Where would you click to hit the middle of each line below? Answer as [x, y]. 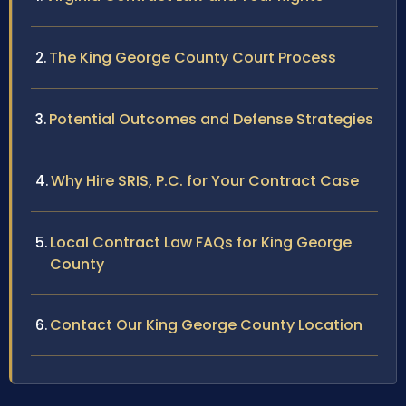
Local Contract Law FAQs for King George [201, 243]
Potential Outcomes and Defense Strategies [211, 120]
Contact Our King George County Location [206, 325]
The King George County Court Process [193, 58]
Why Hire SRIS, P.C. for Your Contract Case [205, 181]
